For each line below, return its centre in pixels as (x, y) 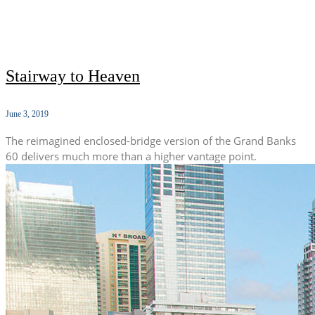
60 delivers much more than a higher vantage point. (131, 156)
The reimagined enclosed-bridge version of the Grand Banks (151, 141)
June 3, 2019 (27, 114)
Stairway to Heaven (73, 76)
